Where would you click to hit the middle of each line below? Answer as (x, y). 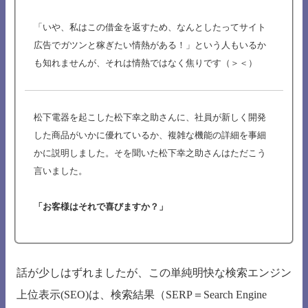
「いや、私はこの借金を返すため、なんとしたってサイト (150, 27)
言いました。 (60, 171)
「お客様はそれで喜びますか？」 (101, 207)
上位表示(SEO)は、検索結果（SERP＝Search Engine (142, 295)
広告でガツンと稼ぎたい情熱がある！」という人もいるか (150, 45)
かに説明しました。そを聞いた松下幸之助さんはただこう (150, 153)
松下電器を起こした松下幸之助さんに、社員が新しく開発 (150, 118)
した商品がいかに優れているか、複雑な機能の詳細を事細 (150, 135)
